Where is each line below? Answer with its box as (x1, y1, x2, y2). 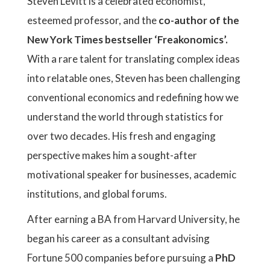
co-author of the (159, 14, 239, 27)
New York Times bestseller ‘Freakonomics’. (27, 33, 228, 46)
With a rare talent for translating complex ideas (27, 52, 240, 65)
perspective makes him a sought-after (27, 149, 197, 162)
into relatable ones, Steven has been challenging (27, 72, 240, 84)
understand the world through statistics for (27, 110, 224, 123)
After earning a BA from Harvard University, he (27, 213, 240, 225)
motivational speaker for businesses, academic (27, 168, 236, 181)
